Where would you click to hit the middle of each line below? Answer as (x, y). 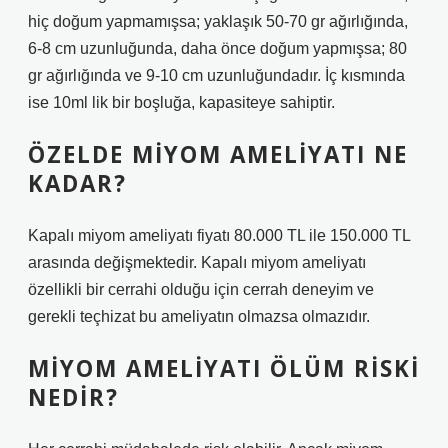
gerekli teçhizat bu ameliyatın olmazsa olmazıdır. (199, 316)
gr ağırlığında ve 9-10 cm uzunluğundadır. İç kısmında (216, 75)
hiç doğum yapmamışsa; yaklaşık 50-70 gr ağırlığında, (218, 21)
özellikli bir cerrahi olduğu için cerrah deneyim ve (201, 289)
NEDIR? (73, 397)
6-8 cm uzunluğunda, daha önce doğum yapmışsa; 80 (217, 48)
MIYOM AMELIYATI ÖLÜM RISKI (224, 368)
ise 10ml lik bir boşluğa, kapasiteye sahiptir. (181, 102)
